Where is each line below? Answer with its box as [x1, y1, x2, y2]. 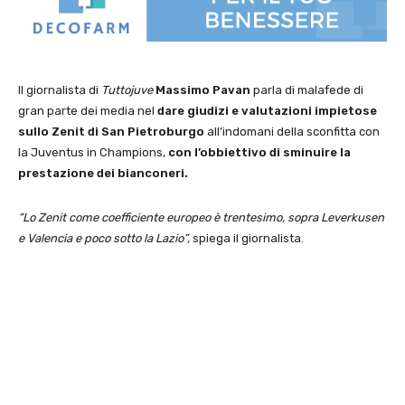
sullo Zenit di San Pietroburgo [18, 125, 207, 139]
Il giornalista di [18, 83, 101, 98]
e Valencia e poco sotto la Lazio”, [18, 231, 190, 246]
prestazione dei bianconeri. [18, 166, 188, 181]
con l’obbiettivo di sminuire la [168, 146, 351, 160]
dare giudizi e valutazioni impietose [157, 104, 377, 118]
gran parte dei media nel [18, 104, 157, 118]
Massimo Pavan [155, 83, 250, 98]
